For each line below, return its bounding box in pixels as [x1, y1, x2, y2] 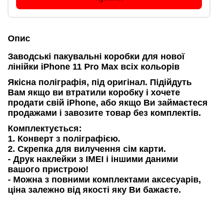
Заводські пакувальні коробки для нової [8, 51, 184, 61]
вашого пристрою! [8, 164, 89, 174]
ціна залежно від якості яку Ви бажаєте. [8, 184, 181, 195]
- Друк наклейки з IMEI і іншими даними [8, 154, 178, 164]
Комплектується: [8, 123, 82, 133]
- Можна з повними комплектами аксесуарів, [8, 174, 201, 184]
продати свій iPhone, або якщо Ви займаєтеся [8, 97, 208, 108]
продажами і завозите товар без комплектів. [8, 108, 201, 118]
